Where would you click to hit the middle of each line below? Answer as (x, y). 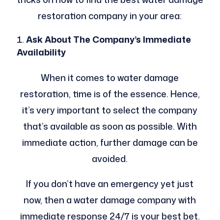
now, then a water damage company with (110, 200)
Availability (41, 52)
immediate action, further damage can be (110, 143)
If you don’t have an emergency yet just (110, 184)
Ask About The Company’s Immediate (108, 40)
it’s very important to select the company (110, 110)
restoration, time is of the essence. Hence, (110, 94)
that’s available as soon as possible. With (110, 126)
